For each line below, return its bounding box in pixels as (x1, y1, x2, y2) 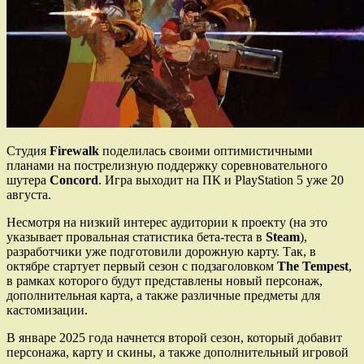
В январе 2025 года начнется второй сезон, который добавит (6, 330, 342, 344)
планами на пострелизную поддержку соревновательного (6, 158, 331, 172)
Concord (50, 172, 98, 187)
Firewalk (50, 143, 102, 158)
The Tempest (277, 258, 349, 273)
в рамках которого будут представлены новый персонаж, (6, 273, 323, 288)
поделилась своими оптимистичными (102, 143, 313, 158)
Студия (6, 143, 50, 158)
